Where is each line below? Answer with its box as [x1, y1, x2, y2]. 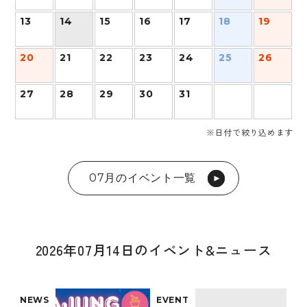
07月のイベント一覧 [89, 171, 196, 184]
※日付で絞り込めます [206, 126, 293, 138]
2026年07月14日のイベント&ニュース [35, 240, 272, 260]
